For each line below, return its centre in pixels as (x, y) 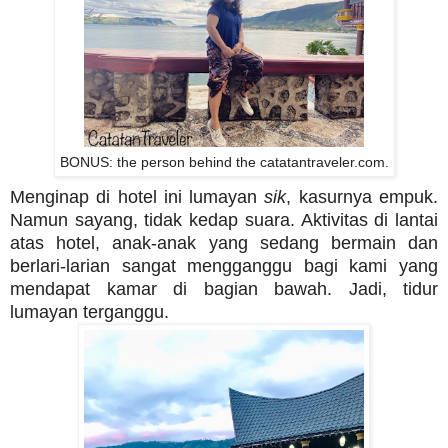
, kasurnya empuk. (362, 197)
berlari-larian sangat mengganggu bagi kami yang (224, 266)
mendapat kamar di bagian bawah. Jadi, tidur (224, 289)
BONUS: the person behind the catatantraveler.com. (224, 162)
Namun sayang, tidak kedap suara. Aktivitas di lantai (224, 220)
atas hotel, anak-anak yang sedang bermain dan (224, 243)
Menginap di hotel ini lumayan (137, 197)
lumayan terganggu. (89, 312)
